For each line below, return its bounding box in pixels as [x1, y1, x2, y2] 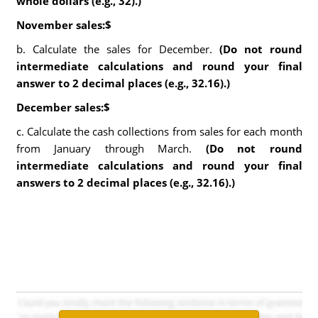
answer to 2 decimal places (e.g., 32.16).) [16, 76, 230, 90]
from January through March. [16, 141, 206, 155]
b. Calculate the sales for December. [16, 42, 212, 56]
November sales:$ [16, 18, 111, 32]
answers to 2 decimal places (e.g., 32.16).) [16, 175, 235, 190]
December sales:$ [16, 100, 110, 114]
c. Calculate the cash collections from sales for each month [16, 124, 302, 138]
